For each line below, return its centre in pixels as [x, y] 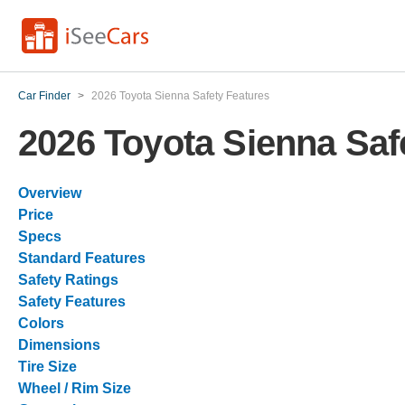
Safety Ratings [68, 280]
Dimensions [59, 345]
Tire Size [47, 367]
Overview [50, 193]
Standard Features [82, 258]
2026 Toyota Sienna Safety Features [180, 96]
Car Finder [44, 96]
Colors [41, 323]
